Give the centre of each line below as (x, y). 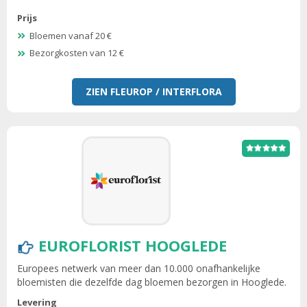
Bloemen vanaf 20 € (71, 35)
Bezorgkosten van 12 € (77, 53)
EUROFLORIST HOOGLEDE (133, 245)
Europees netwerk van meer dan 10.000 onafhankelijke (139, 268)
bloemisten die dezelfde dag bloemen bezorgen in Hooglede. (152, 282)
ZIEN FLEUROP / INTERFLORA (153, 91)
